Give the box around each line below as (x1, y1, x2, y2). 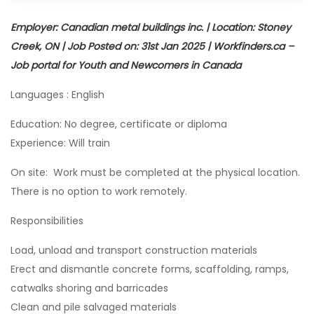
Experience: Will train (11, 136, 110, 150)
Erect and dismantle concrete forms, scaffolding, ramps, (11, 262, 289, 276)
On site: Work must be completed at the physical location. (11, 165, 300, 179)
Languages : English (11, 88, 104, 102)
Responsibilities (11, 214, 83, 228)
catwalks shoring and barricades (11, 281, 168, 295)
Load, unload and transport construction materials (11, 243, 257, 257)
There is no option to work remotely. (11, 184, 187, 198)
